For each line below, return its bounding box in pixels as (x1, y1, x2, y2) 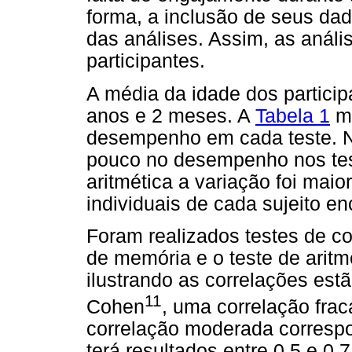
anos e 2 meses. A (86, 104, 255, 126)
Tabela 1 (255, 104, 330, 126)
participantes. (86, 50, 205, 72)
